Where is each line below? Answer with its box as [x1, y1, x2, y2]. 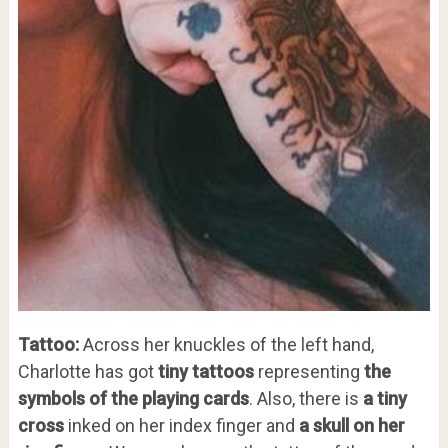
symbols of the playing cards [17, 388, 249, 410]
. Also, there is [248, 388, 363, 410]
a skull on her [298, 415, 405, 437]
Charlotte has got [17, 361, 158, 383]
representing [257, 361, 360, 383]
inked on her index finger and [63, 415, 299, 437]
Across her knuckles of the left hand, [78, 334, 374, 356]
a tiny [362, 388, 407, 410]
